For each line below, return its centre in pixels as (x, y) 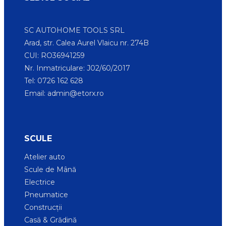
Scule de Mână (50, 169)
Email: (36, 94)
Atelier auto (44, 157)
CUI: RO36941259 (54, 56)
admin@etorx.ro (75, 94)
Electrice (39, 182)
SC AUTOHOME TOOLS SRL (74, 31)
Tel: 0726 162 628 (53, 81)
